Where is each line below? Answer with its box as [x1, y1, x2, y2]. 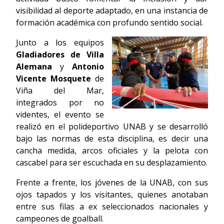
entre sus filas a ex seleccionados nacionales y [16, 201, 208, 212]
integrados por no [16, 97, 104, 108]
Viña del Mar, [16, 85, 104, 96]
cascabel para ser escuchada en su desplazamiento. [16, 157, 207, 168]
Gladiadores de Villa [16, 49, 104, 60]
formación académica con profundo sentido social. [16, 17, 203, 28]
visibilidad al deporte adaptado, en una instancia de [16, 5, 208, 16]
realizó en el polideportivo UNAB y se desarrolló [16, 121, 208, 132]
